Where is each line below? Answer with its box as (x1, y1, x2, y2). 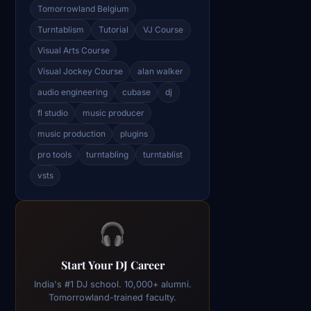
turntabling (85, 149, 128, 160)
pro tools (37, 149, 72, 160)
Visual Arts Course (37, 44, 110, 56)
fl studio (37, 107, 68, 118)
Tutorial (98, 24, 128, 35)
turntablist (142, 149, 183, 160)
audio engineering (37, 86, 108, 97)
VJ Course (142, 24, 183, 35)
